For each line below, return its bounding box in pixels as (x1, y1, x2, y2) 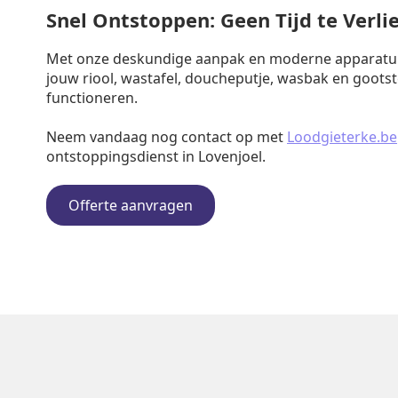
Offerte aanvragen (68, 195, 193, 215)
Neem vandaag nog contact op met (46, 127, 287, 147)
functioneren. (46, 88, 138, 107)
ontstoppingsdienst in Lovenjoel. (46, 147, 266, 166)
